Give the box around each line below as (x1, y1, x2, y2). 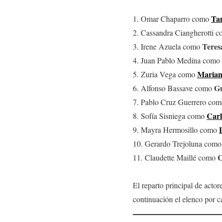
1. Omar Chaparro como (133, 13, 211, 24)
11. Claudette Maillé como (133, 152, 218, 163)
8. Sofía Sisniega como (133, 110, 207, 121)
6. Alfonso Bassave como (133, 82, 214, 93)
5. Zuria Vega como (133, 68, 197, 79)
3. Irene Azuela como (133, 41, 202, 52)
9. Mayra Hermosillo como (133, 124, 219, 135)
